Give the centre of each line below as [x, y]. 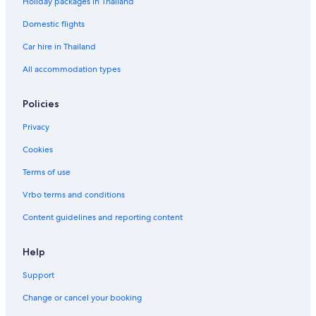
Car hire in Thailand [59, 47]
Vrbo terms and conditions [74, 195]
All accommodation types [72, 69]
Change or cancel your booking [82, 298]
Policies [41, 104]
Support [38, 275]
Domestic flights [54, 24]
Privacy [36, 127]
